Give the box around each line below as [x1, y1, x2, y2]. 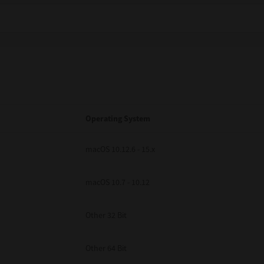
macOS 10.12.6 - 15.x [85, 144, 155, 154]
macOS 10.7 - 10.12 [85, 177, 150, 187]
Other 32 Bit [85, 210, 127, 220]
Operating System [85, 113, 150, 124]
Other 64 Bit [85, 243, 127, 253]
